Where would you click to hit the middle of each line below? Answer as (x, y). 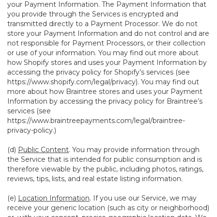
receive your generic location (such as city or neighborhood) (108, 208)
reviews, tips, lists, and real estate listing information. (95, 179)
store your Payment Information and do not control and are (108, 33)
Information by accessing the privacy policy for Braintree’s (105, 101)
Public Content (43, 150)
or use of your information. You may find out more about (103, 53)
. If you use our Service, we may (143, 198)
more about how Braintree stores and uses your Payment (105, 92)
